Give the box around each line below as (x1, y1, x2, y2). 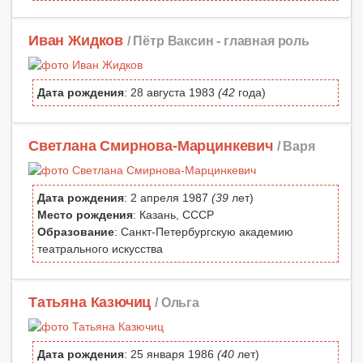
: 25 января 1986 (124, 348, 217, 361)
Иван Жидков (28, 32, 124, 49)
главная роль (223, 32, 310, 48)
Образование (37, 224, 114, 238)
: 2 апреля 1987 (124, 190, 211, 204)
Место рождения (37, 207, 133, 221)
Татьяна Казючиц (28, 294, 152, 311)
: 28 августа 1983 (124, 85, 218, 99)
